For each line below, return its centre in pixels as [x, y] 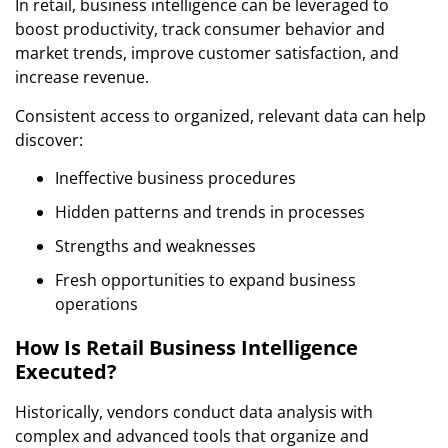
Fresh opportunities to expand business [205, 279]
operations [96, 303]
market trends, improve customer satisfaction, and [207, 53]
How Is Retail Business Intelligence [186, 347]
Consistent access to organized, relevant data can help [220, 115]
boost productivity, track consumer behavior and [200, 29]
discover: [49, 139]
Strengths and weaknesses [155, 245]
